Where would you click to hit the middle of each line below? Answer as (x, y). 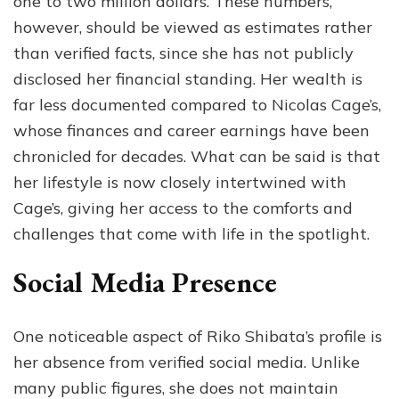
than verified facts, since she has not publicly (183, 53)
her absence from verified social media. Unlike (187, 362)
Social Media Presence (145, 283)
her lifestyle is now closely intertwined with (180, 183)
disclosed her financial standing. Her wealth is (188, 79)
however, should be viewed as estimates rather (193, 28)
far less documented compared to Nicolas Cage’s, (197, 105)
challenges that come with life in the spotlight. (191, 234)
